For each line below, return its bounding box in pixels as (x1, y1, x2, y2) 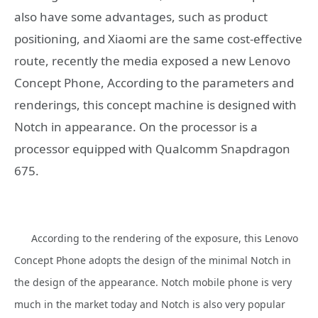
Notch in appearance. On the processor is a (14, 118, 258, 135)
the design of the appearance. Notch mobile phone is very (14, 275, 292, 290)
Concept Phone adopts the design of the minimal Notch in (14, 253, 291, 268)
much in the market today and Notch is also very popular (14, 297, 285, 312)
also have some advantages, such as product (14, 8, 268, 25)
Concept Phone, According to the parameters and (14, 74, 294, 91)
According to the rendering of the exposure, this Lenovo (31, 231, 298, 246)
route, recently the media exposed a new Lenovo (14, 52, 290, 69)
